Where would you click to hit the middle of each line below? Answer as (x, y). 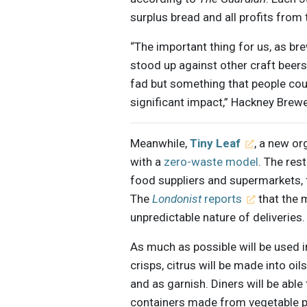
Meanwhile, (160, 144)
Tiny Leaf (216, 144)
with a (147, 162)
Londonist (177, 199)
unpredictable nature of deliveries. (218, 218)
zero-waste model (211, 162)
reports (222, 199)
